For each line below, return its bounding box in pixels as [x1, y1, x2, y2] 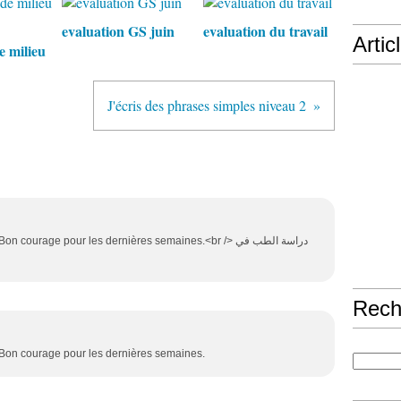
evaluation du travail [202, 21, 328, 41]
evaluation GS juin [62, 21, 175, 41]
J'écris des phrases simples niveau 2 [107, 96, 306, 115]
